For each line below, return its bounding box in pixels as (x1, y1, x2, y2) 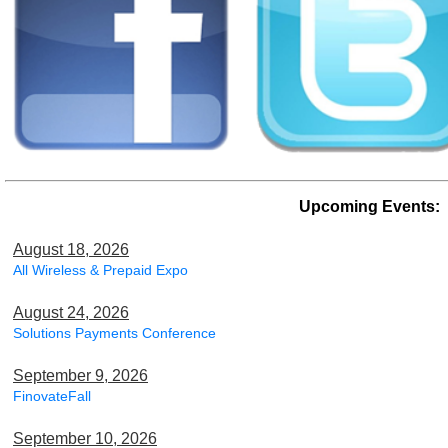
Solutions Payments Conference (13, 324, 216, 341)
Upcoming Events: (299, 197, 440, 215)
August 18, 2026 (13, 240, 129, 258)
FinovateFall (13, 387, 91, 404)
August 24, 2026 (13, 303, 129, 321)
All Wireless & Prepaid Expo (13, 261, 188, 278)
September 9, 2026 (13, 366, 148, 384)
